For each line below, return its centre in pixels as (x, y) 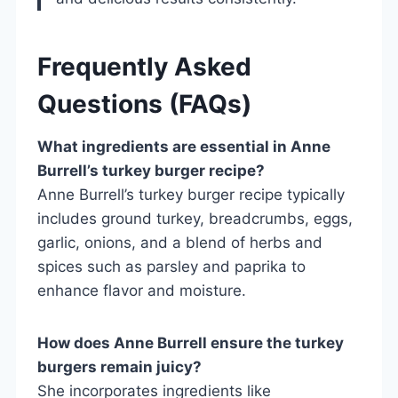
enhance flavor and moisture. (142, 290)
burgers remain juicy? (119, 366)
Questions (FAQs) (144, 103)
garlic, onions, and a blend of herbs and (180, 242)
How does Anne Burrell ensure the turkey (191, 342)
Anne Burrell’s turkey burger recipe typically (191, 194)
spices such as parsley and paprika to (171, 266)
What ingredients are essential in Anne (184, 146)
